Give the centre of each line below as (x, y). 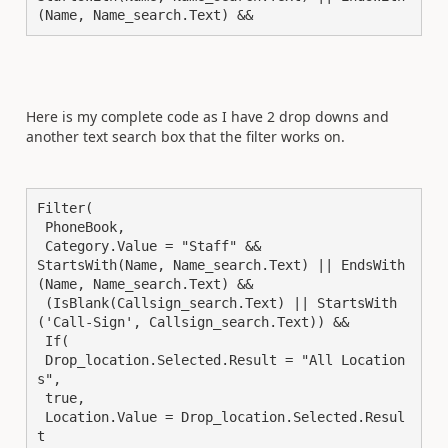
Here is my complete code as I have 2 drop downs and (207, 116)
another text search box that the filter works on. (187, 136)
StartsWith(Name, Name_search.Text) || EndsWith (221, 265)
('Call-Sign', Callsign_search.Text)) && (193, 322)
